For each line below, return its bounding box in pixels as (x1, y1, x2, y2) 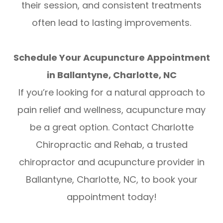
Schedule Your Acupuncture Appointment (13, 51, 210, 64)
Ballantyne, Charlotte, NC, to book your (25, 173, 198, 186)
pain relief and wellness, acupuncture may (17, 103, 206, 116)
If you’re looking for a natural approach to (18, 86, 205, 99)
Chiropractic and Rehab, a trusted (35, 138, 188, 151)
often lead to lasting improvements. (32, 16, 191, 29)
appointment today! (66, 190, 157, 203)
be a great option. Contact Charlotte (29, 120, 194, 133)
